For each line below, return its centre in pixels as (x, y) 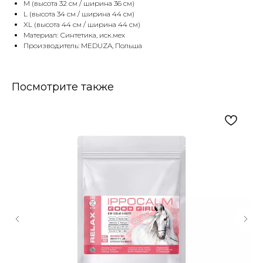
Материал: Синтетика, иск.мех (74, 35)
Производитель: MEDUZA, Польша (83, 46)
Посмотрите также (63, 87)
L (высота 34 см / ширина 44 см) (79, 14)
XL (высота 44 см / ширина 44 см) (82, 25)
